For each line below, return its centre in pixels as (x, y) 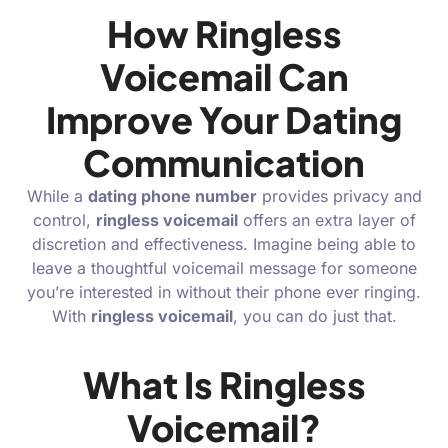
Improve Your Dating (224, 120)
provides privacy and (339, 196)
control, (64, 220)
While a (57, 196)
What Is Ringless (224, 384)
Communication (224, 163)
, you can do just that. (314, 316)
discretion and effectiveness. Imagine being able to (224, 244)
